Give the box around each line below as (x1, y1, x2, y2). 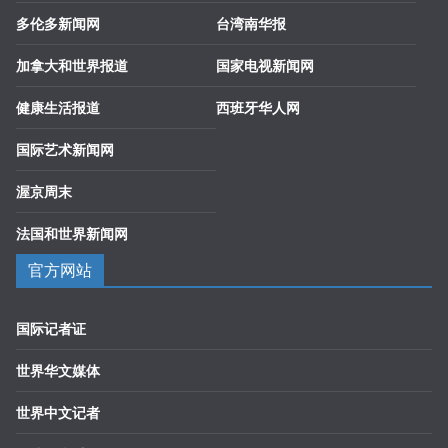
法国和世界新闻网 (16, 224, 128, 244)
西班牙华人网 (216, 98, 300, 118)
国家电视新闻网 (216, 56, 314, 76)
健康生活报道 (16, 98, 100, 118)
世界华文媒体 (16, 361, 100, 381)
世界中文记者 (16, 403, 100, 423)
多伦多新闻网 (16, 14, 100, 34)
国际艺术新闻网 (16, 140, 114, 160)
